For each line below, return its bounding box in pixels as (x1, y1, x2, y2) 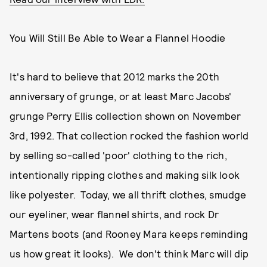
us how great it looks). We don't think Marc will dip (10, 247, 249, 259)
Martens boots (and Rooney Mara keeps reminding (10, 228, 249, 240)
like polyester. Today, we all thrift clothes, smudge (10, 188, 247, 200)
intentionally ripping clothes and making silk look (10, 169, 240, 181)
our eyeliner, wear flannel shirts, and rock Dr (10, 208, 219, 220)
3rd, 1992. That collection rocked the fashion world (10, 129, 249, 141)
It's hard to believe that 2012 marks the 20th (10, 70, 220, 82)
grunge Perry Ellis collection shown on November (10, 110, 241, 122)
